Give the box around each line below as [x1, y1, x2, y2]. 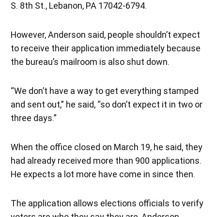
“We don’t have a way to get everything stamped [11, 85, 199, 96]
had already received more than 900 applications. [11, 155, 202, 166]
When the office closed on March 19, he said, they [11, 141, 203, 152]
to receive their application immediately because [11, 43, 201, 53]
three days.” [11, 112, 57, 123]
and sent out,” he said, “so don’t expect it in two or [11, 99, 203, 109]
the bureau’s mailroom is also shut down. [11, 56, 170, 67]
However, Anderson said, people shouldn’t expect [11, 29, 201, 40]
